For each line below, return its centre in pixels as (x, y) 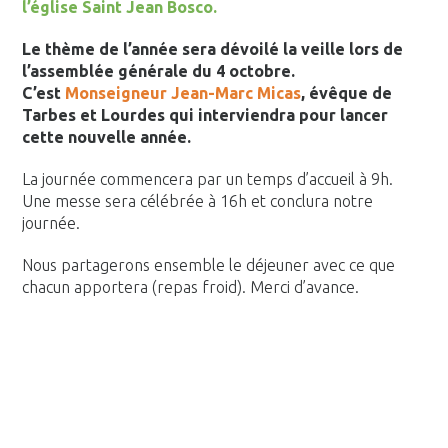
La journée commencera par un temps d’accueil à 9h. (208, 179)
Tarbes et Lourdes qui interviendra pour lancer (205, 115)
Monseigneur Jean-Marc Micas (183, 93)
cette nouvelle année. (107, 137)
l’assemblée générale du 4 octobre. (159, 71)
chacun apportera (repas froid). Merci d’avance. (191, 287)
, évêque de (347, 93)
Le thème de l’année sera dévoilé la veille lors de (213, 49)
